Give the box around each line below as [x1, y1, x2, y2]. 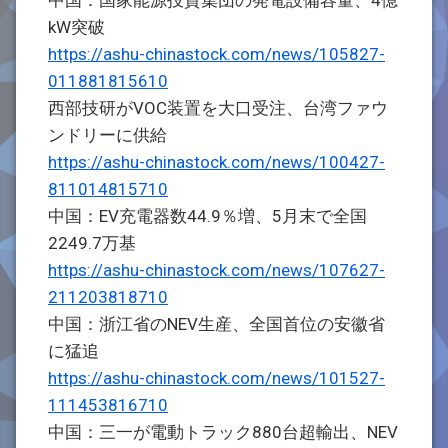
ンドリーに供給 [48, 125, 167, 145]
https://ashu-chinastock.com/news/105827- [48, 44, 385, 64]
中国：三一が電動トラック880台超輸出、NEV [48, 422, 398, 442]
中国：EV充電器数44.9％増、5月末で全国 [48, 206, 367, 226]
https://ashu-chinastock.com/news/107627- [48, 260, 385, 280]
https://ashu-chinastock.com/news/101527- [48, 368, 385, 388]
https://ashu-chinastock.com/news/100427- [48, 152, 385, 172]
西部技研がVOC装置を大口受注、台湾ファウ [48, 98, 388, 118]
